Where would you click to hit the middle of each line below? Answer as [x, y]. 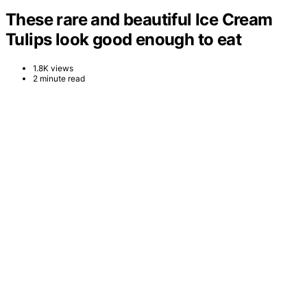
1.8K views [53, 68]
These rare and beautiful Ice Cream [139, 19]
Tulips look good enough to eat [123, 39]
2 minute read [59, 78]
